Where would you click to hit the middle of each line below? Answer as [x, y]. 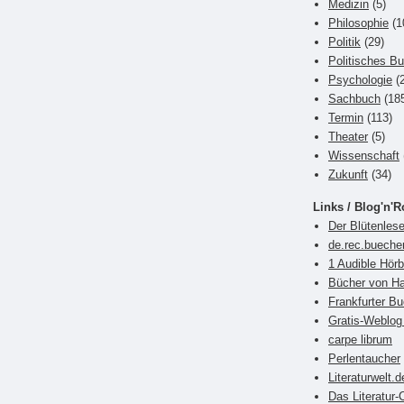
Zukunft [348, 174]
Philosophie [358, 23]
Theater [348, 136]
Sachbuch [354, 98]
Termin [346, 117]
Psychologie [360, 79]
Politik [344, 41]
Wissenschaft [364, 155]
